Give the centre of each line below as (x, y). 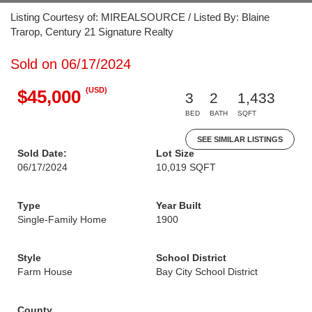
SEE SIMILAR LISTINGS (240, 139)
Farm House (45, 272)
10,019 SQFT (186, 167)
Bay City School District (207, 272)
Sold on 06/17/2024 (71, 64)
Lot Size (175, 153)
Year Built (179, 205)
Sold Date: (42, 153)
